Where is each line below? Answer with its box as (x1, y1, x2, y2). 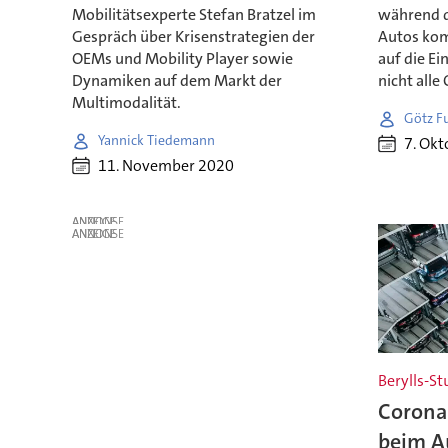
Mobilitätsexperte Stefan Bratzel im (71, 3, 316, 25)
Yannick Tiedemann (97, 131, 215, 150)
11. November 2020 (97, 155, 234, 177)
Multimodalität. (71, 91, 181, 113)
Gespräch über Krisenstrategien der (71, 25, 315, 47)
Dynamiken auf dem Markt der (71, 69, 282, 91)
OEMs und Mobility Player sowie (71, 47, 293, 69)
